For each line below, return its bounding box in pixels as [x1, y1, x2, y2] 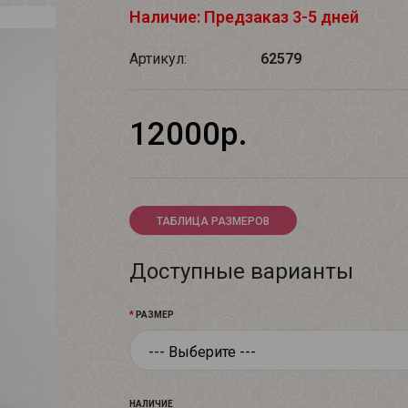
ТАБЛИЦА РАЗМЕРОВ [156, 215, 270, 228]
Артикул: [128, 50, 187, 67]
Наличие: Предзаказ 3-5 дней [128, 7, 359, 26]
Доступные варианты [128, 259, 353, 284]
